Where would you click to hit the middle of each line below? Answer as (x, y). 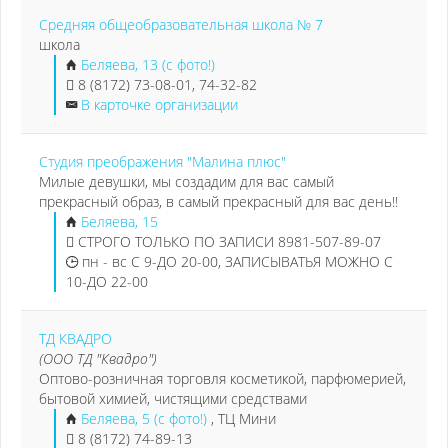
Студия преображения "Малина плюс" (162, 161)
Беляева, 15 (119, 221)
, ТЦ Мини (243, 418)
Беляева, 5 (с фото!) (146, 418)
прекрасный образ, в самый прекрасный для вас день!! (218, 201)
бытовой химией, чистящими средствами (173, 398)
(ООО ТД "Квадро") (98, 358)
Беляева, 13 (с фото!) (148, 64)
